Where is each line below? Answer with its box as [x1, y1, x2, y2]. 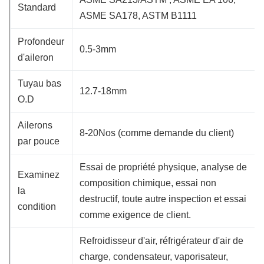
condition [18, 201, 56, 212]
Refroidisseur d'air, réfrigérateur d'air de [80, 235, 243, 246]
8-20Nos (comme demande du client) [80, 127, 234, 138]
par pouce [18, 136, 60, 146]
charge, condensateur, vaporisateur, [80, 251, 228, 262]
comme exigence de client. [80, 209, 191, 220]
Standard [18, 2, 56, 12]
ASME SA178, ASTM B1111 [80, 10, 197, 21]
